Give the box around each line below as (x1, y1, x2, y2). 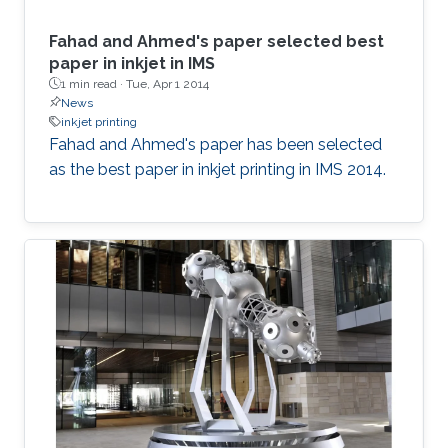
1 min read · (61, 76, 126, 91)
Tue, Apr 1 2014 (126, 76, 209, 91)
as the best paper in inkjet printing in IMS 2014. (49, 159, 386, 179)
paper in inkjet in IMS (49, 53, 215, 73)
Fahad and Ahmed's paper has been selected (49, 134, 382, 154)
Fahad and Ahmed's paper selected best (49, 31, 384, 51)
